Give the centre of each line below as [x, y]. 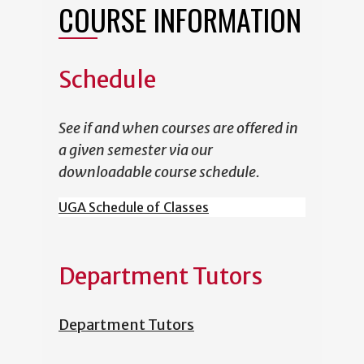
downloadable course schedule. [159, 172]
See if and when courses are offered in [178, 128]
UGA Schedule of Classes [134, 208]
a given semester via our [136, 150]
